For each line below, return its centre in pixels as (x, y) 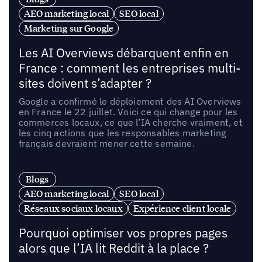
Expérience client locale (182, 208)
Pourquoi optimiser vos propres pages (123, 233)
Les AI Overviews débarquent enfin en (123, 53)
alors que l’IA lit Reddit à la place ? (113, 249)
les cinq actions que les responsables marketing (122, 132)
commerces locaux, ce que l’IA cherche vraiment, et (130, 122)
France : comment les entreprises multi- (129, 68)
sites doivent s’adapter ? (85, 83)
